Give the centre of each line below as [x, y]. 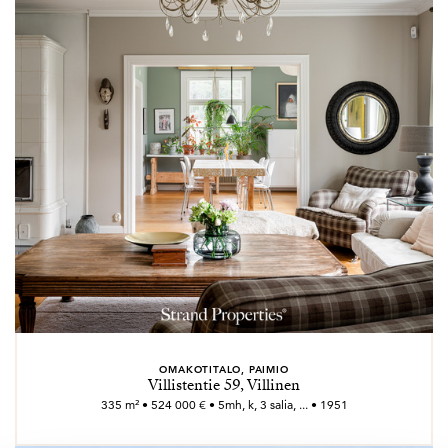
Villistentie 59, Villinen [224, 385]
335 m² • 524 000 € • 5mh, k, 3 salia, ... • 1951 [224, 404]
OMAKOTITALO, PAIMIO [224, 369]
